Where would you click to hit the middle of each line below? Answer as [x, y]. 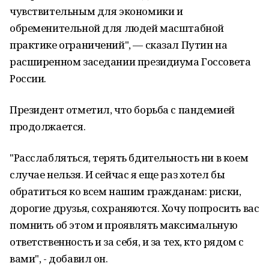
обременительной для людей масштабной [117, 28]
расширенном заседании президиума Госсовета [130, 62]
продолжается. [48, 126]
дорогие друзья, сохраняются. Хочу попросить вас [134, 208]
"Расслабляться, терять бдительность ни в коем [129, 158]
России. [28, 78]
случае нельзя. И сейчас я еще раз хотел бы [117, 174]
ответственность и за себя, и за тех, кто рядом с [127, 242]
